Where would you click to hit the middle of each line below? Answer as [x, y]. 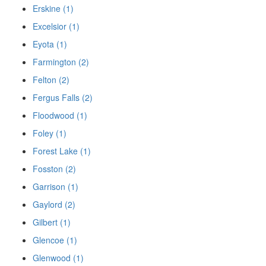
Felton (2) [51, 79]
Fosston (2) [54, 168]
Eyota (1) [50, 44]
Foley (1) [50, 133]
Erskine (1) [53, 8]
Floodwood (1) [60, 115]
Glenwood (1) [58, 257]
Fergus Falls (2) [63, 97]
